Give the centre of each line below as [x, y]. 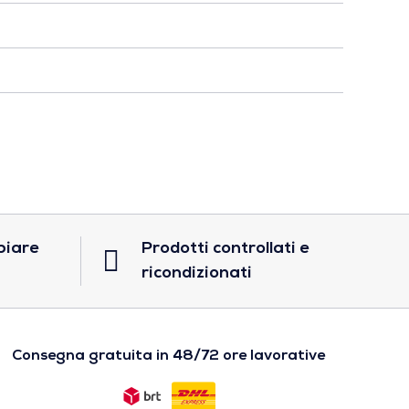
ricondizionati [197, 273]
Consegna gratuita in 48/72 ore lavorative [168, 356]
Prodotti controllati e [225, 249]
